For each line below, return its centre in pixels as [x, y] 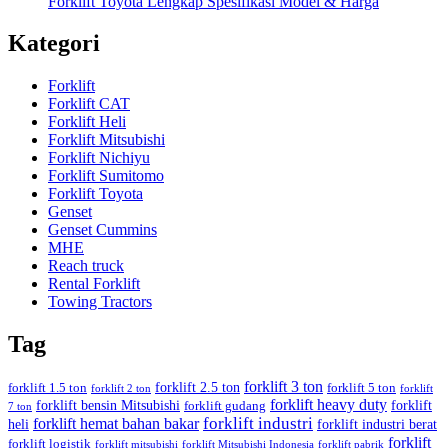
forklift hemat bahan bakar [116, 424]
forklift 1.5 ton [47, 388]
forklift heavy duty [328, 405]
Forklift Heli [87, 122]
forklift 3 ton [283, 387]
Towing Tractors [100, 302]
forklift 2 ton [121, 389]
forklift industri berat [377, 424]
